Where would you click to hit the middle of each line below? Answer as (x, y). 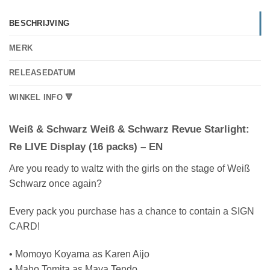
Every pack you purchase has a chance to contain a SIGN (132, 211)
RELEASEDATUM (42, 72)
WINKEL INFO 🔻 (41, 97)
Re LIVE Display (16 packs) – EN (86, 146)
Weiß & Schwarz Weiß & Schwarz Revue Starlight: (129, 129)
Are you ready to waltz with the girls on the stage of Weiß (130, 169)
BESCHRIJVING (39, 23)
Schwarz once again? (55, 184)
